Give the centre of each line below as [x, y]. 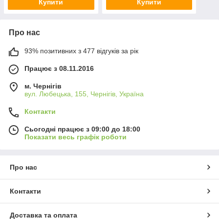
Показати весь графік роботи [76, 137]
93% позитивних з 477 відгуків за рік [81, 51]
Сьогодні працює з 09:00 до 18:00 [82, 129]
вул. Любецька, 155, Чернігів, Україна [84, 94]
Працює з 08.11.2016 [59, 68]
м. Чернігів [43, 86]
